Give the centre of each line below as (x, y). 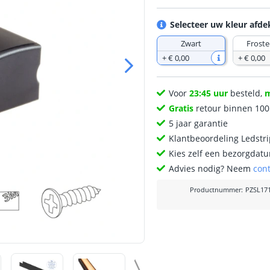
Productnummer (216, 190)
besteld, (246, 93)
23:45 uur (209, 93)
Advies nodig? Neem (211, 168)
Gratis (181, 108)
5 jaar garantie (199, 123)
